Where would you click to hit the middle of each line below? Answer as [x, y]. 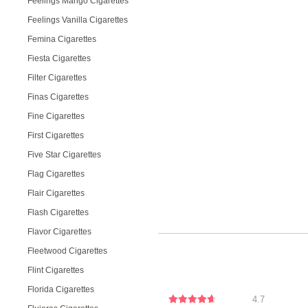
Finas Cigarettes [58, 97]
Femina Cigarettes [62, 39]
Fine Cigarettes [56, 116]
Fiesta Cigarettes [59, 58]
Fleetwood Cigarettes [67, 251]
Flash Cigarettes [58, 212]
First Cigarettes [56, 135]
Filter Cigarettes [57, 78]
